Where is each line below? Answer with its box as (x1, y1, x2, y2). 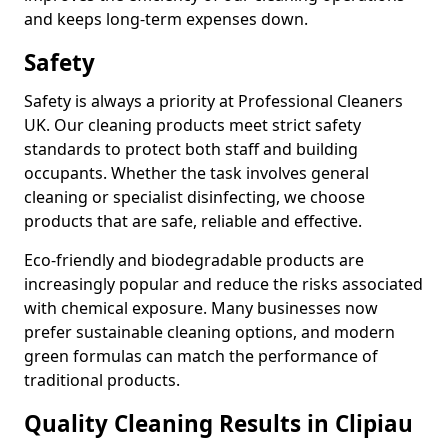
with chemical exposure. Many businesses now (24, 297, 378, 319)
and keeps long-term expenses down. (24, 8, 308, 30)
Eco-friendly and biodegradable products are (24, 249, 364, 271)
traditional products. (24, 369, 180, 391)
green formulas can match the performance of (24, 345, 378, 367)
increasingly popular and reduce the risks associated (24, 273, 423, 295)
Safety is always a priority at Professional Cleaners (24, 90, 403, 112)
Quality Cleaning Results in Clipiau (24, 408, 413, 439)
